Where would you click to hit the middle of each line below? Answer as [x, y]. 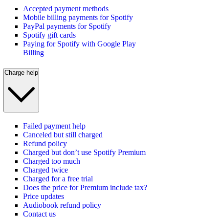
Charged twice [45, 170]
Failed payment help [54, 126]
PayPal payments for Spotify [67, 26]
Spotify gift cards [49, 35]
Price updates [44, 196]
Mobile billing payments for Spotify [78, 18]
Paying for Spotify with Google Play [79, 44]
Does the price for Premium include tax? [85, 187]
